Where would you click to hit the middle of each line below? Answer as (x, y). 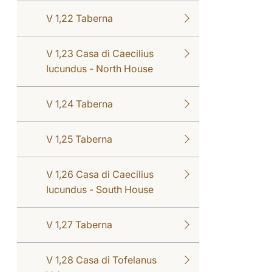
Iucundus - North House (100, 68)
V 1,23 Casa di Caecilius (100, 53)
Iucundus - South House (100, 189)
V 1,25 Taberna (79, 139)
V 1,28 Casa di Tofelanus (101, 260)
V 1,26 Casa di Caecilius (100, 174)
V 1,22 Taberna (80, 18)
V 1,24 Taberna (80, 104)
